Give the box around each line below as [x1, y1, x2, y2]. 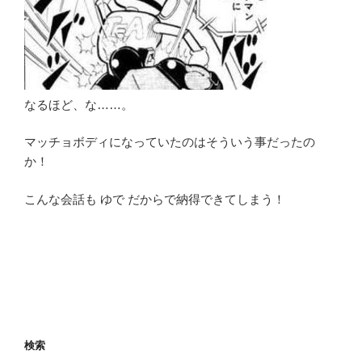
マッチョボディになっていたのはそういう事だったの [24, 135, 315, 149]
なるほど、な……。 [24, 97, 133, 112]
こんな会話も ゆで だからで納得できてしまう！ [24, 192, 285, 206]
